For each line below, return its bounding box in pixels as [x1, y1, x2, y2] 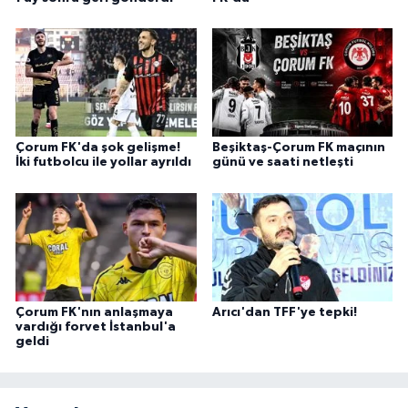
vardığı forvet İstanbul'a [15, 321, 176, 334]
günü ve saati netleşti [211, 156, 353, 169]
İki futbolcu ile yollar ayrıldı [15, 156, 191, 169]
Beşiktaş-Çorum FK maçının [211, 141, 385, 155]
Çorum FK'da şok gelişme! [15, 141, 180, 155]
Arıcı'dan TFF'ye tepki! [211, 306, 357, 320]
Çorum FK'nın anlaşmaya [15, 306, 173, 320]
